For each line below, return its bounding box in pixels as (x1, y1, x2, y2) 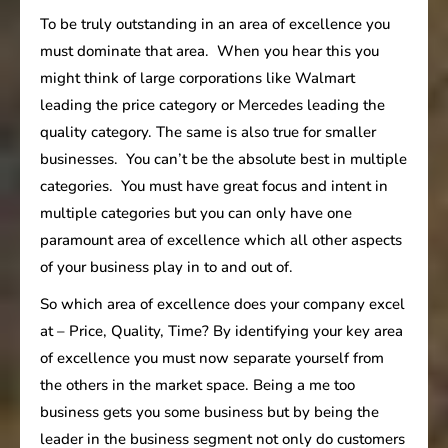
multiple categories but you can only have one (40, 202, 352, 223)
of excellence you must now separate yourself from (40, 347, 384, 368)
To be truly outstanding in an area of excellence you (40, 13, 390, 34)
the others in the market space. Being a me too (40, 374, 355, 395)
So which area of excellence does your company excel (40, 293, 405, 314)
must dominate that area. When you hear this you (40, 40, 379, 61)
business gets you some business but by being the (40, 401, 379, 422)
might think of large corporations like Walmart (40, 67, 355, 88)
